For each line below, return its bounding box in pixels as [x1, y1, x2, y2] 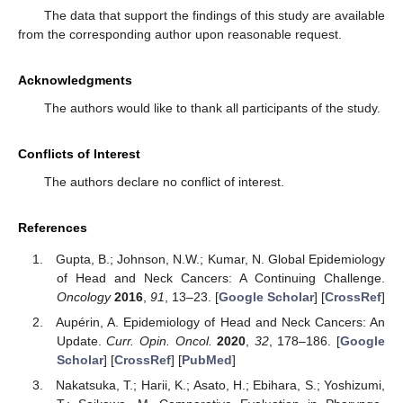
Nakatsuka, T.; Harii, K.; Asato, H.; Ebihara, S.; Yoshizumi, [56, 377, 385, 392]
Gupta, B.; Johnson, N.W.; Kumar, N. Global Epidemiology [56, 251, 385, 266]
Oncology [56, 289, 111, 304]
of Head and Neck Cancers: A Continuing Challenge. [56, 270, 385, 285]
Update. [56, 333, 107, 348]
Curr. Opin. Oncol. [106, 333, 212, 348]
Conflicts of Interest [18, 147, 140, 162]
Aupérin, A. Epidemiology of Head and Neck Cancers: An [56, 314, 385, 329]
